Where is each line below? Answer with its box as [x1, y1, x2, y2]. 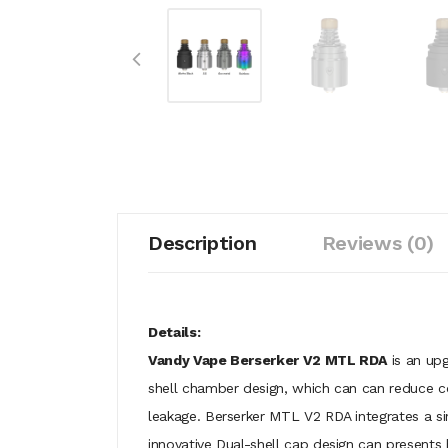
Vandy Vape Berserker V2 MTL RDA [148, 352, 388, 368]
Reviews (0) [321, 231, 434, 255]
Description [148, 231, 257, 255]
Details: [148, 324, 201, 340]
